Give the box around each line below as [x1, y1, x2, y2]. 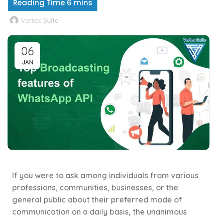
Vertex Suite [21, 16, 59, 25]
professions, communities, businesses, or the [12, 183, 178, 193]
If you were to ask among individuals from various [12, 170, 199, 181]
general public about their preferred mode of [12, 195, 182, 205]
